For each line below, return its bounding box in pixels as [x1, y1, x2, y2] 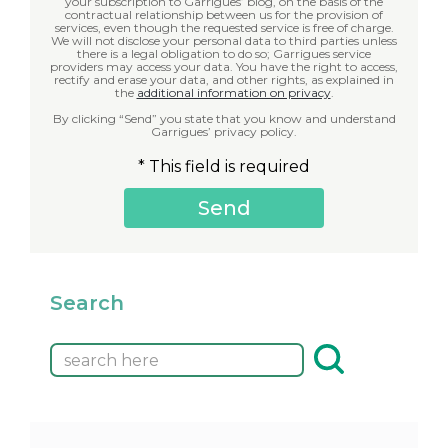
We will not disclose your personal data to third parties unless [51, 33, 397, 49]
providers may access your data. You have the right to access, [50, 59, 236, 75]
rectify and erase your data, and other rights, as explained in [54, 72, 394, 88]
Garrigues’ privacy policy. [151, 124, 297, 140]
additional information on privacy [136, 85, 331, 101]
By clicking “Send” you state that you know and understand [52, 111, 396, 127]
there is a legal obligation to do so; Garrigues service [77, 46, 371, 62]
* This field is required [138, 157, 310, 177]
